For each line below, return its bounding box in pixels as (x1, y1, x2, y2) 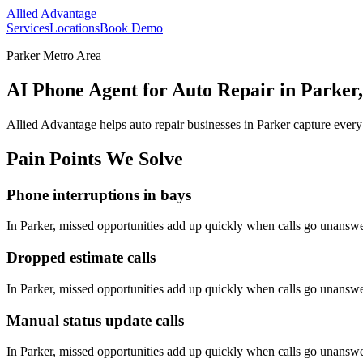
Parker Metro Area (6, 49, 101, 62)
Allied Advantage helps (6, 117, 130, 131)
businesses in (184, 117, 257, 131)
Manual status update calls (6, 311, 184, 329)
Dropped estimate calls (6, 249, 156, 267)
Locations (49, 21, 100, 35)
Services (6, 21, 49, 35)
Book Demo (100, 21, 163, 35)
